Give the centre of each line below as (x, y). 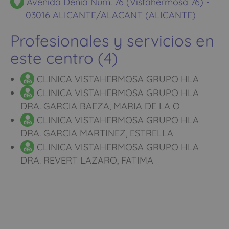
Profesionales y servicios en (112, 40)
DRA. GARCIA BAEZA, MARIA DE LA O (100, 106)
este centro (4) (64, 58)
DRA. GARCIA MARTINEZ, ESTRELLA (97, 133)
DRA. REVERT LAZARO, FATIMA (87, 160)
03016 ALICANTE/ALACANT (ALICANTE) (111, 15)
